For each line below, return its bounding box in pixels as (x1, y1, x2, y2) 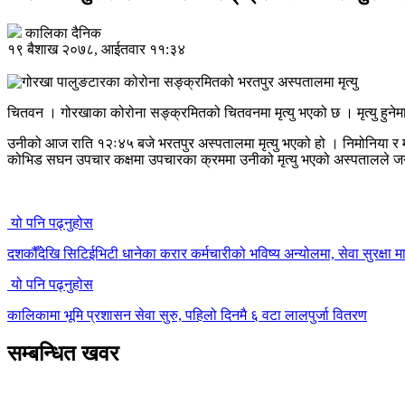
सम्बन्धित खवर (7, 341, 118, 365)
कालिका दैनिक (25, 24, 101, 41)
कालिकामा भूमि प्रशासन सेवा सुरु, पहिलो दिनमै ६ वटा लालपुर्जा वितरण (7, 306, 367, 323)
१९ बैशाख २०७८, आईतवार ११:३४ (7, 41, 185, 57)
